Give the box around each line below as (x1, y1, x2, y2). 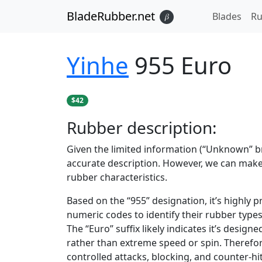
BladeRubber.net (67, 8, 155, 24)
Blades (212, 10, 242, 23)
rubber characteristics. (67, 171, 167, 184)
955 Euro (135, 49, 232, 81)
